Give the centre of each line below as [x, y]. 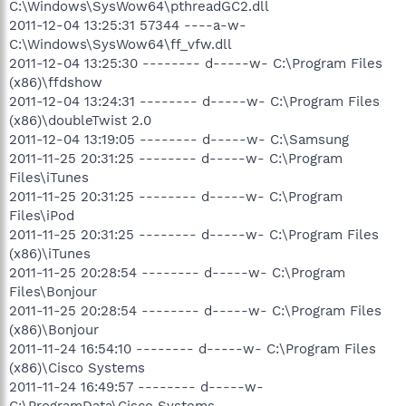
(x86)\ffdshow [56, 82]
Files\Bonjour [53, 291]
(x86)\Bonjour [54, 329]
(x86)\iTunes [50, 253]
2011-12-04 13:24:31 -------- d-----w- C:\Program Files [194, 101]
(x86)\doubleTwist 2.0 [80, 120]
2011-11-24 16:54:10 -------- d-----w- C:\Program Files [193, 348]
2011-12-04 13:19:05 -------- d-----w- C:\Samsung [179, 139]
